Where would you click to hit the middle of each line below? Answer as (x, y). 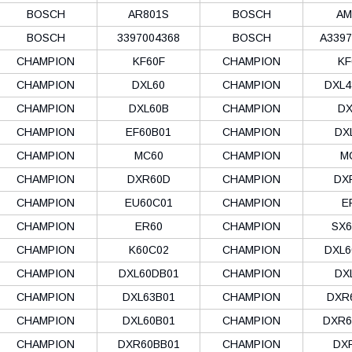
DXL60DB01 (148, 273)
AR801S (148, 14)
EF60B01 (148, 132)
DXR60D (148, 179)
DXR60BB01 (148, 344)
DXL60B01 (148, 320)
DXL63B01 (148, 297)
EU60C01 (148, 202)
